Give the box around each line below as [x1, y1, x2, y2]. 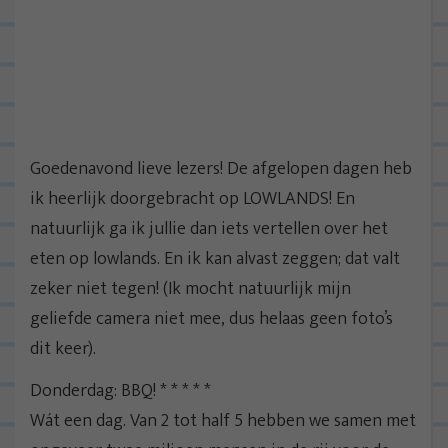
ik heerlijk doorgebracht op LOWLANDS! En [30, 183, 355, 214]
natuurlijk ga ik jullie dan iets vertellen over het [30, 213, 388, 244]
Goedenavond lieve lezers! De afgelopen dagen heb [30, 153, 412, 184]
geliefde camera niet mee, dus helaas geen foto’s [30, 303, 393, 334]
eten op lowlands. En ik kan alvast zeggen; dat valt [30, 243, 400, 274]
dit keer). [30, 333, 96, 364]
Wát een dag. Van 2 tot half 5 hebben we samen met [30, 405, 416, 436]
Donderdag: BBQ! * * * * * [30, 375, 211, 406]
